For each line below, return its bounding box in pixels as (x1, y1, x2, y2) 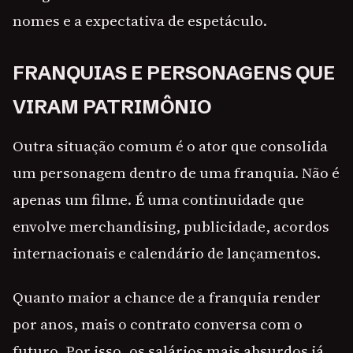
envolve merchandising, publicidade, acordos (13, 216, 329, 237)
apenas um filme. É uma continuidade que (13, 189, 304, 210)
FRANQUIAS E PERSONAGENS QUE (13, 61, 335, 85)
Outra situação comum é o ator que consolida (13, 136, 328, 157)
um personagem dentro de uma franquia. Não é (13, 162, 340, 184)
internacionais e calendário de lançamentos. (13, 243, 321, 264)
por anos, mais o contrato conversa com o (13, 314, 303, 335)
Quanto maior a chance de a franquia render (13, 287, 321, 308)
